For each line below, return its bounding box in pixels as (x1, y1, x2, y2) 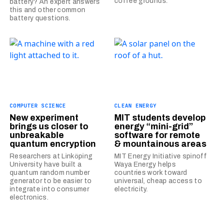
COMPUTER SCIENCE (10, 102, 66, 109)
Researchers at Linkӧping (10, 152, 93, 160)
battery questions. (10, 14, 71, 22)
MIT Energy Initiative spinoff (114, 152, 207, 160)
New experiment (10, 112, 78, 123)
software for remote (114, 130, 200, 140)
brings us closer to (10, 121, 88, 131)
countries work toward (114, 169, 187, 176)
